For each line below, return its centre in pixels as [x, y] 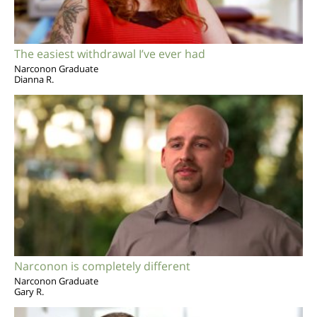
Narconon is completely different [102, 266]
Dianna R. [34, 79]
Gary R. [29, 292]
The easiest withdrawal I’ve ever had [110, 53]
